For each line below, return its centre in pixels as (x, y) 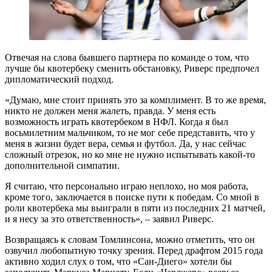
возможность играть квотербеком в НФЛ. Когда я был (117, 122)
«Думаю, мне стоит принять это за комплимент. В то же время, (135, 100)
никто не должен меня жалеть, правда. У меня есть (110, 111)
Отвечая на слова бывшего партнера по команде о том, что (127, 58)
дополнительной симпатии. (62, 166)
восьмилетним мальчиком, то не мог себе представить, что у (130, 133)
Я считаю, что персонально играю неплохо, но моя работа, (127, 186)
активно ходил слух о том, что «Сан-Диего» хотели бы (118, 262)
